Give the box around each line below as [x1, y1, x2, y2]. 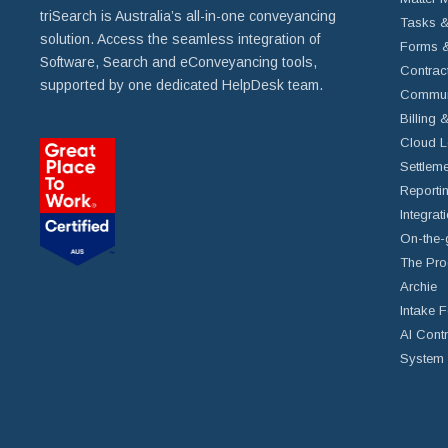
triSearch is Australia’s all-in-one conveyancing [40, 7, 336, 24]
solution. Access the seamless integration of [40, 30, 320, 47]
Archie [400, 279, 437, 294]
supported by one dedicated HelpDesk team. [40, 76, 323, 93]
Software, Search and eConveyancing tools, [40, 53, 317, 70]
